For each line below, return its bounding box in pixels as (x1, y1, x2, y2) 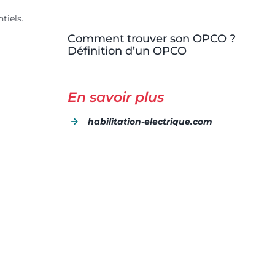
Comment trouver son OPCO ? (67, 32, 236, 46)
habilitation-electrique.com (88, 116, 213, 128)
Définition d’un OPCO (67, 44, 187, 58)
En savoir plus (67, 89, 164, 106)
